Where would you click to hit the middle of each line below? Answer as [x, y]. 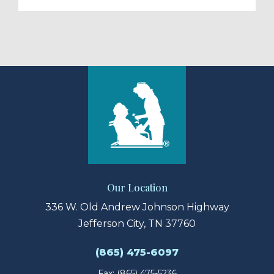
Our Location [137, 188]
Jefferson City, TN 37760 [137, 224]
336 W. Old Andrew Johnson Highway [137, 207]
